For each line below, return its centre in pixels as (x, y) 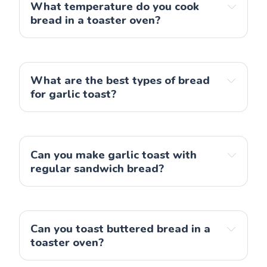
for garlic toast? (73, 94)
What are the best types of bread (120, 80)
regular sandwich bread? (97, 168)
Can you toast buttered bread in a (120, 228)
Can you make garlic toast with (113, 154)
